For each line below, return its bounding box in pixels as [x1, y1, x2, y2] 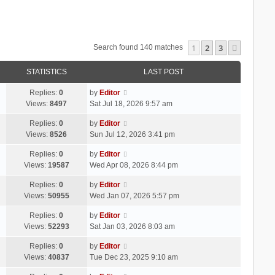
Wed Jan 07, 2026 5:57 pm [89, 191, 179, 200]
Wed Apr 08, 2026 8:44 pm [89, 160, 178, 169]
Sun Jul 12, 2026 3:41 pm [89, 130, 175, 139]
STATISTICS [26, 67, 67, 76]
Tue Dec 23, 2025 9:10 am [89, 252, 178, 261]
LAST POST [144, 67, 184, 76]
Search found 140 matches [93, 42, 185, 52]
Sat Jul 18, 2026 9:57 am [89, 99, 172, 108]
